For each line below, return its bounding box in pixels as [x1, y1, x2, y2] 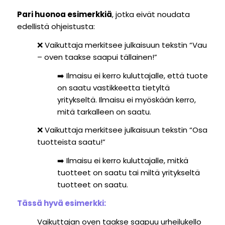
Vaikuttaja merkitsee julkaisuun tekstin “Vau [44, 39, 207, 50]
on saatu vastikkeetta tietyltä [57, 82, 170, 93]
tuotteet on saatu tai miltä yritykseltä [57, 167, 200, 178]
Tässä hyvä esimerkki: [17, 197, 106, 208]
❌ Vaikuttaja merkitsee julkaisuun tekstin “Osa [37, 125, 207, 136]
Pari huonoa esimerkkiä [17, 9, 112, 20]
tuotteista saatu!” [37, 137, 105, 148]
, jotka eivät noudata [111, 9, 190, 20]
